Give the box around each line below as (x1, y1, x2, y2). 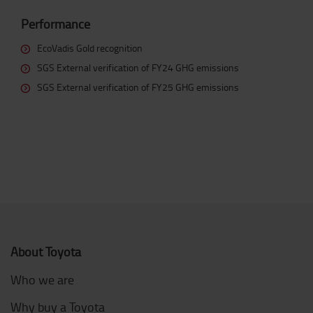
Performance (21, 15, 90, 33)
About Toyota (10, 243, 81, 261)
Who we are (10, 271, 74, 289)
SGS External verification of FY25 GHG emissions (37, 80, 239, 94)
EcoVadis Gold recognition (37, 41, 143, 55)
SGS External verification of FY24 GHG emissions (37, 61, 239, 75)
